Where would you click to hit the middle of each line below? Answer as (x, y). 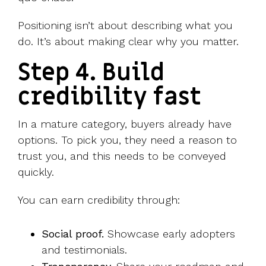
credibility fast (110, 97)
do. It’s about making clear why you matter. (128, 42)
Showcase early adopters (170, 234)
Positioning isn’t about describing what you (125, 26)
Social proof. (73, 234)
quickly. (38, 172)
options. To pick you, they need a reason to (127, 140)
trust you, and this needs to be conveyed (122, 156)
